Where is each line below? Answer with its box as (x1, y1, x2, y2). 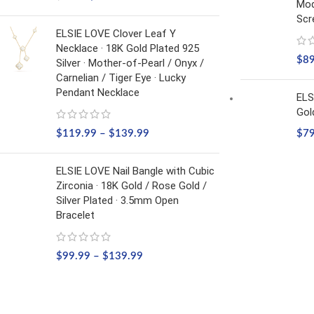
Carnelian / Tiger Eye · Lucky (56, 71, 186, 84)
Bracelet (56, 209, 95, 221)
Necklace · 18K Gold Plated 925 (56, 42, 199, 55)
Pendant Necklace (56, 86, 139, 99)
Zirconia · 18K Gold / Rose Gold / (56, 179, 207, 192)
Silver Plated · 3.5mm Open (56, 194, 179, 207)
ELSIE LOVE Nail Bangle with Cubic (56, 165, 214, 177)
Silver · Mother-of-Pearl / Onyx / (56, 57, 204, 69)
